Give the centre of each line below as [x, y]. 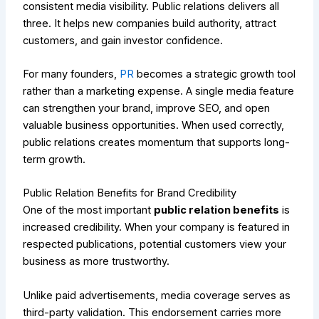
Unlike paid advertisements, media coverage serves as [157, 295]
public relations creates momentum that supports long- [157, 142]
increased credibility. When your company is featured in [157, 228]
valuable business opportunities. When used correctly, [154, 125]
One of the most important [89, 210]
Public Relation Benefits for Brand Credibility [130, 193]
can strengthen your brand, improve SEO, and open [147, 108]
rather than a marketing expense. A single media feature [159, 91]
